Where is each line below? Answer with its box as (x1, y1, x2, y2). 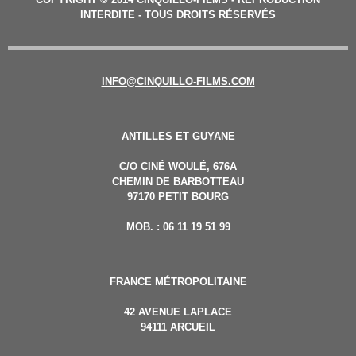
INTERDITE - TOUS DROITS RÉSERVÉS (80, 9, 276, 21)
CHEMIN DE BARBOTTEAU (112, 176, 244, 188)
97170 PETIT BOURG (127, 191, 229, 203)
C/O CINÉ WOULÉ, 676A (119, 161, 237, 172)
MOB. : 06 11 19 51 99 (126, 221, 230, 233)
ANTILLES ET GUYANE (121, 130, 235, 142)
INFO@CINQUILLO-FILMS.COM (101, 75, 255, 87)
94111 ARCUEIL (141, 321, 215, 333)
